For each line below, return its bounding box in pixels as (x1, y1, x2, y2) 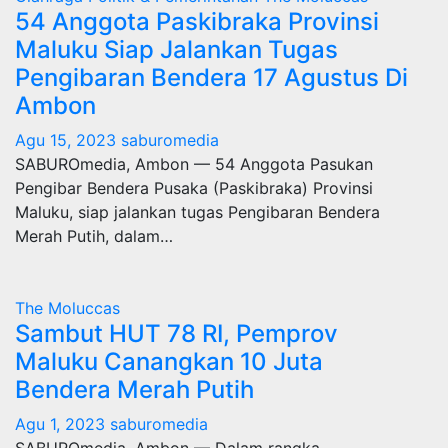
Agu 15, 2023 (15, 130, 116, 150)
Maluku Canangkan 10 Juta (15, 347, 323, 376)
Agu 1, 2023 (15, 414, 105, 434)
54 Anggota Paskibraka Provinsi (15, 7, 379, 36)
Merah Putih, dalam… (15, 226, 173, 246)
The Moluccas (15, 298, 120, 318)
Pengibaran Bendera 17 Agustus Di (15, 63, 408, 92)
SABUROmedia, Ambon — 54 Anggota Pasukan (15, 154, 373, 174)
